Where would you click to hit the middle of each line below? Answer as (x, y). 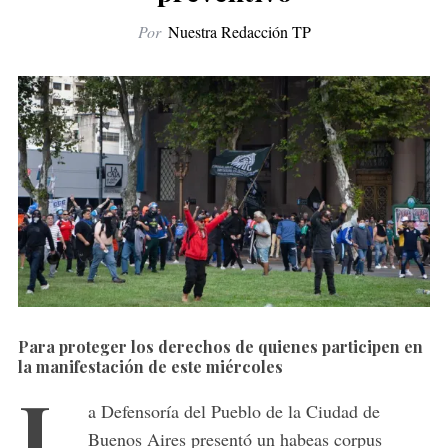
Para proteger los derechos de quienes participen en (220, 347)
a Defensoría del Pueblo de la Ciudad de (233, 411)
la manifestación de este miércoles (150, 367)
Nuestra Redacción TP (239, 31)
